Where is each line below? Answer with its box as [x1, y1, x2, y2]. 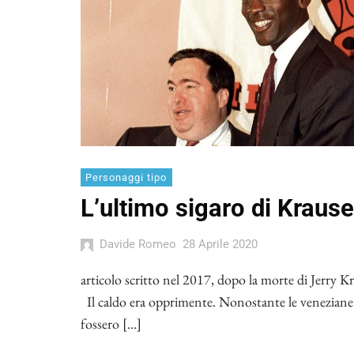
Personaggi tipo [85, 171, 168, 184]
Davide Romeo [99, 237, 176, 252]
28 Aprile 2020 [182, 237, 258, 252]
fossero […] [81, 314, 141, 333]
